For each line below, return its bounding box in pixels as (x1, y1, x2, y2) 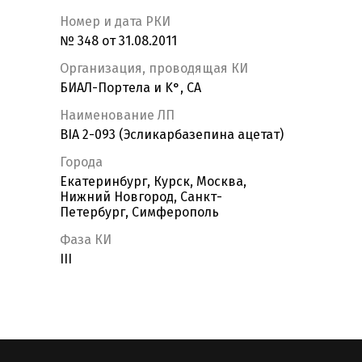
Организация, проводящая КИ (60, 61, 248, 77)
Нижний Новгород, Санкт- (60, 189, 222, 205)
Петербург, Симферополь (60, 204, 219, 221)
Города (60, 154, 103, 170)
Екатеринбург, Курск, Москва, (60, 174, 246, 190)
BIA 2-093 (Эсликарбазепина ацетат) (60, 127, 284, 143)
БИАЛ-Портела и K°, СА (60, 80, 201, 96)
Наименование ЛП (60, 107, 175, 124)
